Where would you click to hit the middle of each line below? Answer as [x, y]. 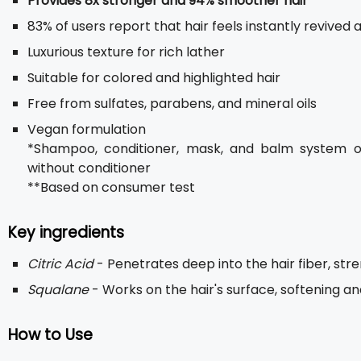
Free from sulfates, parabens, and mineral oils [172, 104]
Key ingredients [66, 232]
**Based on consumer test [111, 187]
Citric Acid [60, 264]
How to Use [50, 335]
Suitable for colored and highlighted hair [154, 78]
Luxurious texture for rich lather [126, 52]
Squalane [58, 290]
